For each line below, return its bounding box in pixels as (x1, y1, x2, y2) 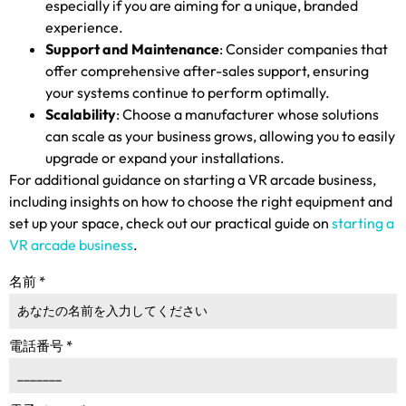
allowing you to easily (259, 126, 395, 145)
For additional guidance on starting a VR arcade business (9, 169, 372, 188)
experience (45, 17, 119, 36)
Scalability (45, 104, 116, 123)
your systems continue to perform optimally (45, 82, 325, 101)
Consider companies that (226, 39, 388, 58)
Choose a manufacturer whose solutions (122, 104, 379, 123)
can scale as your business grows (45, 126, 253, 145)
